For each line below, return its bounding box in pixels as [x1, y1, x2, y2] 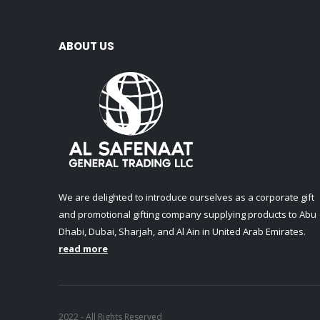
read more [59, 242, 108, 255]
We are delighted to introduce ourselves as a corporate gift [59, 191, 314, 204]
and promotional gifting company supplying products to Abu [59, 208, 316, 221]
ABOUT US [59, 39, 114, 54]
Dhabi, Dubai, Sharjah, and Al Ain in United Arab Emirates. [59, 225, 306, 238]
